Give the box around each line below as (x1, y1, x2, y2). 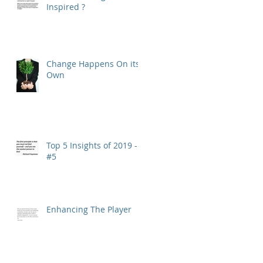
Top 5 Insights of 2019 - (46, 139, 137, 151)
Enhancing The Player (46, 203, 131, 215)
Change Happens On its (46, 58, 140, 69)
